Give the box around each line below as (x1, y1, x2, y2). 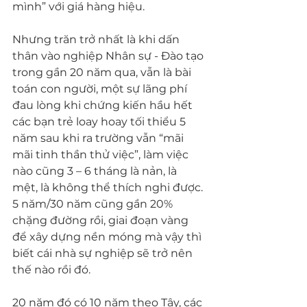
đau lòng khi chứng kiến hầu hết (12, 99, 195, 112)
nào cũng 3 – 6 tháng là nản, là (12, 164, 180, 177)
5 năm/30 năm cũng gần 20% (12, 197, 175, 210)
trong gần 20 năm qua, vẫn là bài (12, 66, 194, 79)
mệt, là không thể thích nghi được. (12, 181, 206, 194)
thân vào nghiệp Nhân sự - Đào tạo (12, 49, 206, 62)
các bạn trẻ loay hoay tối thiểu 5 (12, 115, 188, 128)
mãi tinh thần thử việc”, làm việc (12, 148, 191, 161)
